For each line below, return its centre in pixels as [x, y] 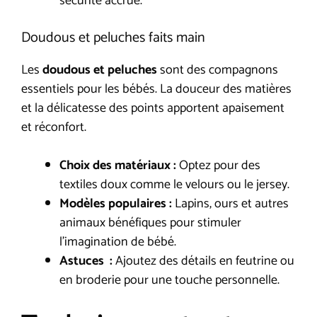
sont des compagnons [218, 70]
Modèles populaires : [116, 203]
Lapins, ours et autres [230, 203]
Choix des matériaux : [118, 165]
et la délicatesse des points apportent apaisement [153, 108]
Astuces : [86, 261]
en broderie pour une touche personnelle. [169, 280]
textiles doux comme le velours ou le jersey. [174, 184]
